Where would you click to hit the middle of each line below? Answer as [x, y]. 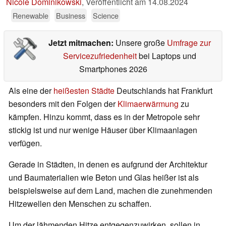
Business [71, 16]
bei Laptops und [166, 56]
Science [106, 16]
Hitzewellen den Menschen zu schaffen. [80, 204]
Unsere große [141, 43]
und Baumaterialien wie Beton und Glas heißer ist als [104, 178]
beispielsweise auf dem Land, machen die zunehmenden [110, 191]
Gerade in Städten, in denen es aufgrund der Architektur [108, 164]
